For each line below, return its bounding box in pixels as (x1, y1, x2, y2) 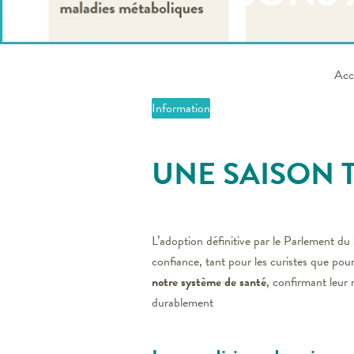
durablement (152, 292, 213, 312)
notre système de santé (152, 272, 266, 292)
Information (152, 99, 210, 118)
